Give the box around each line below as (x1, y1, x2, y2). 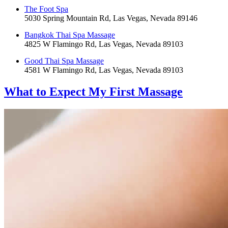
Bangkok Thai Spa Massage (24, 31, 115, 40)
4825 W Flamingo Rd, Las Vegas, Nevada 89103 (24, 40, 183, 49)
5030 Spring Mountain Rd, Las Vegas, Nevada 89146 (24, 14, 197, 23)
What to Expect (4, 85, 89, 99)
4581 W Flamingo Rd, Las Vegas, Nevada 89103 (24, 66, 183, 75)
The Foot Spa (24, 5, 68, 14)
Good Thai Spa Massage (24, 56, 104, 66)
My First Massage (89, 85, 183, 99)
